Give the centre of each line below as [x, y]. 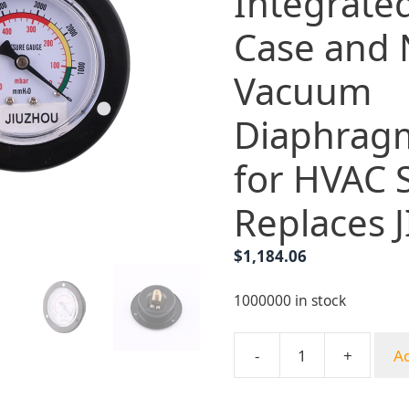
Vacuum [303, 90]
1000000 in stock [290, 300]
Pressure [265, 388]
